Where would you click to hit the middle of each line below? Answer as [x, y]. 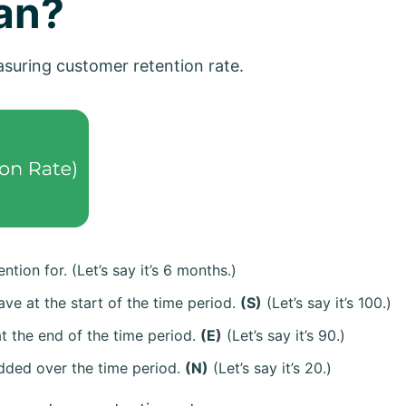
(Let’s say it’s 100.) [327, 302]
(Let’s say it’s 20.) [270, 367]
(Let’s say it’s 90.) [284, 335]
